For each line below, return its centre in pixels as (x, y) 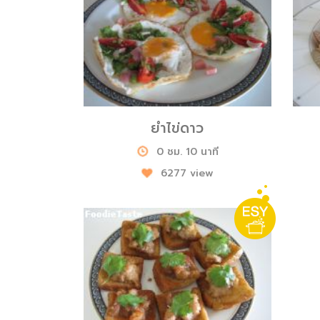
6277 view (187, 173)
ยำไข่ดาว (177, 128)
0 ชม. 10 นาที (187, 151)
